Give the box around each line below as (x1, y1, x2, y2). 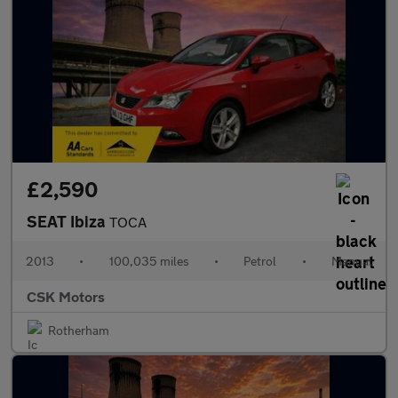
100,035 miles (108, 253, 189, 268)
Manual (330, 253, 372, 268)
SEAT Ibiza (27, 211, 109, 231)
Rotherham (48, 322, 109, 338)
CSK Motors (27, 288, 105, 305)
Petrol (243, 253, 277, 268)
